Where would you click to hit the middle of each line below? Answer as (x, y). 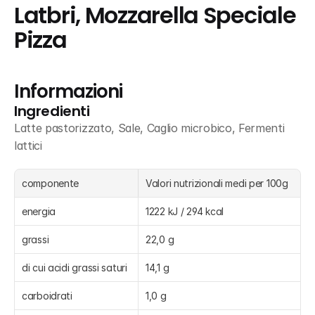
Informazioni (68, 91)
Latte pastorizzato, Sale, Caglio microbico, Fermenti (149, 128)
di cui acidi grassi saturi (75, 268)
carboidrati (47, 296)
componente (51, 183)
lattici (28, 146)
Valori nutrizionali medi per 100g (217, 183)
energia (39, 211)
